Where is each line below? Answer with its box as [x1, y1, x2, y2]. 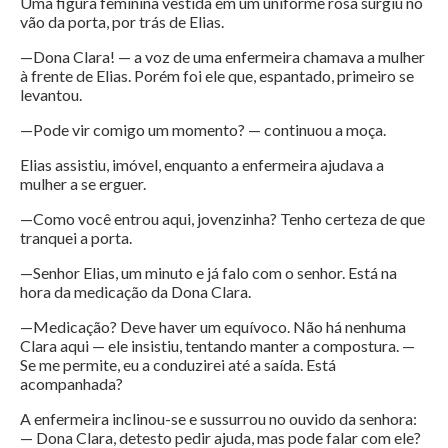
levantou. [20, 85, 82, 105]
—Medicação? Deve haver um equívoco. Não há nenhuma [20, 317, 406, 337]
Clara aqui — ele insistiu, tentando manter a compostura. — [20, 336, 415, 356]
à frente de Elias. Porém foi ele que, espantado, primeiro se [20, 66, 414, 86]
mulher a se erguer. [20, 174, 146, 194]
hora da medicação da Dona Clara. [20, 282, 251, 302]
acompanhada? [20, 374, 123, 394]
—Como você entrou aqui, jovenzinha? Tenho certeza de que [20, 209, 425, 229]
